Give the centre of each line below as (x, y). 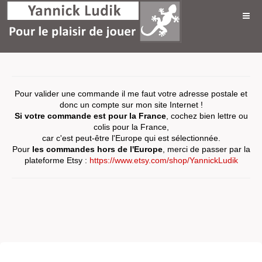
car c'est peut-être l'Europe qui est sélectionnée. (131, 138)
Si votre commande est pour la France (90, 116)
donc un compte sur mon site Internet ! (131, 105)
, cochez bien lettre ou (207, 116)
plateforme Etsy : (57, 160)
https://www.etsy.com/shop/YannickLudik (163, 160)
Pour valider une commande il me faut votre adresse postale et (131, 94)
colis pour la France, (131, 127)
